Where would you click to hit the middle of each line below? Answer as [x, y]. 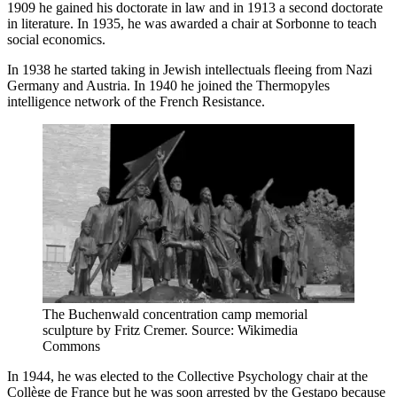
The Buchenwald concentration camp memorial [175, 315]
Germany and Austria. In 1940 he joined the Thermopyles [168, 86]
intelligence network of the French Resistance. [136, 102]
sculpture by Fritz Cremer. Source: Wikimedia [170, 331]
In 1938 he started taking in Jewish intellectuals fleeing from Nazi [190, 70]
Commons [71, 346]
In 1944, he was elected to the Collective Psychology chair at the [187, 377]
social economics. [56, 40]
